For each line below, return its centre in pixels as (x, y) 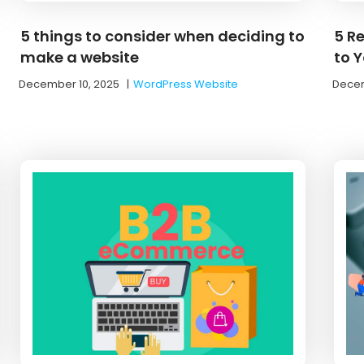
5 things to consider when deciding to (163, 36)
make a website (80, 57)
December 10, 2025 (69, 84)
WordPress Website (186, 84)
